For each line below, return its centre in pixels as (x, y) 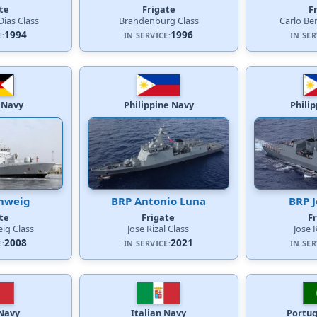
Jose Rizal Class (158, 228)
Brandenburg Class (158, 20)
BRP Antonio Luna (158, 201)
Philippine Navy (158, 104)
